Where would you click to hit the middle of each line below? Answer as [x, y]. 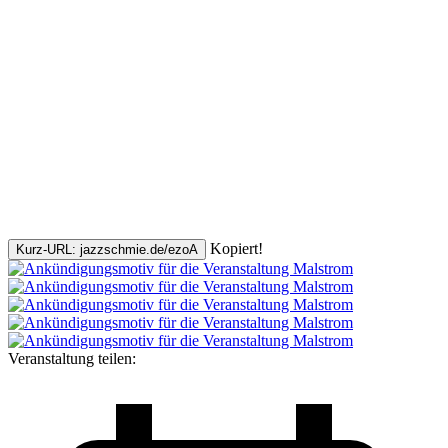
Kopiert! [236, 248]
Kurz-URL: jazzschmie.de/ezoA [107, 249]
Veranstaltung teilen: [72, 358]
